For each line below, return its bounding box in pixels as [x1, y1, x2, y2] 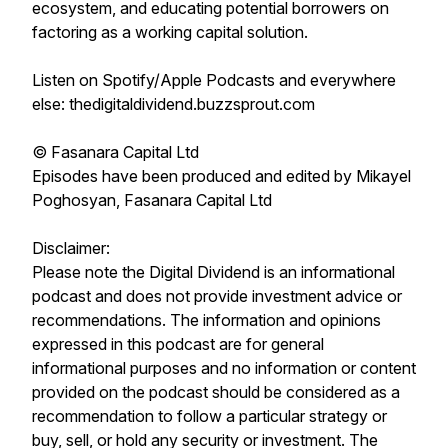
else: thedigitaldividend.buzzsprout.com [32, 94, 315, 114]
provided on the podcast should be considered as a [32, 382, 400, 402]
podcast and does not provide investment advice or [32, 286, 402, 306]
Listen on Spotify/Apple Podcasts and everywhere [32, 70, 396, 90]
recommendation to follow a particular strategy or [32, 406, 387, 426]
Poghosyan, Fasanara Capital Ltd [32, 190, 272, 210]
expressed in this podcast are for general [32, 334, 324, 354]
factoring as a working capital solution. [32, 22, 308, 42]
